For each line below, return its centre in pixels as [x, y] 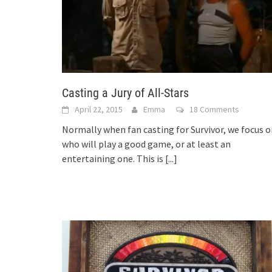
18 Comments [214, 110]
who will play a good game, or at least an [146, 144]
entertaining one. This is [114, 159]
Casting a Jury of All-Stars [125, 93]
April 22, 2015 [99, 110]
